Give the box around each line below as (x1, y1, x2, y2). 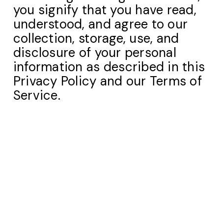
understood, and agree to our (13, 16, 188, 32)
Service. (13, 87, 60, 104)
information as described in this (13, 58, 205, 75)
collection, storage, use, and (13, 30, 179, 47)
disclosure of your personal (13, 44, 176, 61)
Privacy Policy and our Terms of (13, 73, 202, 89)
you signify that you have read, (13, 1, 196, 18)
